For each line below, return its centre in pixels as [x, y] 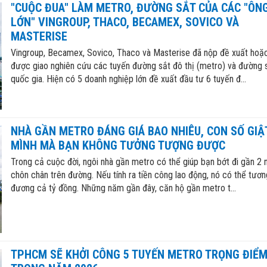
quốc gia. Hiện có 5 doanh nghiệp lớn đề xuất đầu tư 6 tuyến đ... [128, 79]
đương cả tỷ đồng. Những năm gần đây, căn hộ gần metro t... [123, 188]
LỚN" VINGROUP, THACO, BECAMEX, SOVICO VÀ [125, 22]
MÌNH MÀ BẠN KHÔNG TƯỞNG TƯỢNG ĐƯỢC [118, 146]
